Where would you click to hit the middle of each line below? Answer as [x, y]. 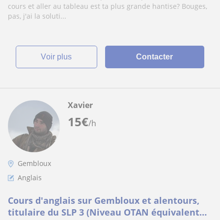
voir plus [59, 57]
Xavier [80, 105]
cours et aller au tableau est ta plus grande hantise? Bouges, [108, 6]
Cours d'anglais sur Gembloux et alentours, [104, 200]
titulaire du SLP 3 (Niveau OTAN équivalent [104, 212]
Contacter [155, 57]
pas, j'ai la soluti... [37, 16]
